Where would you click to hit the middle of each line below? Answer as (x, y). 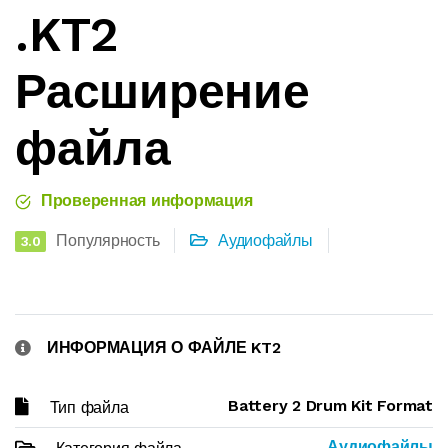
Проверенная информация (144, 200)
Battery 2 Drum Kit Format (330, 405)
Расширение (162, 91)
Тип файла (89, 407)
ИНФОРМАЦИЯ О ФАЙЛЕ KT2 (163, 347)
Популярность (108, 240)
